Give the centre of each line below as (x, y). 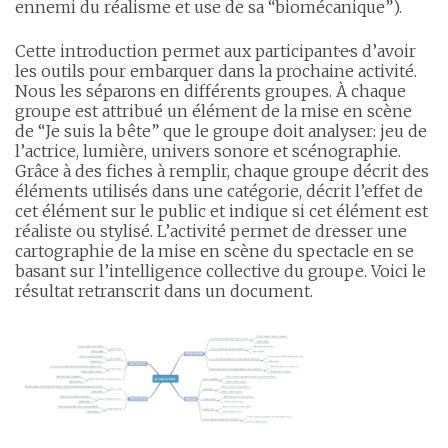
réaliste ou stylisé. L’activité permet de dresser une (211, 230)
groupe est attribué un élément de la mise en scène (213, 110)
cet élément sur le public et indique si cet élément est (221, 210)
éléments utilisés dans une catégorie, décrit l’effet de (219, 190)
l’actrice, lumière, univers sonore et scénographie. (208, 150)
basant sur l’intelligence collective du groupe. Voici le (220, 270)
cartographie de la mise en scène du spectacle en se (214, 250)
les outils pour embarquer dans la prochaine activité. (216, 70)
